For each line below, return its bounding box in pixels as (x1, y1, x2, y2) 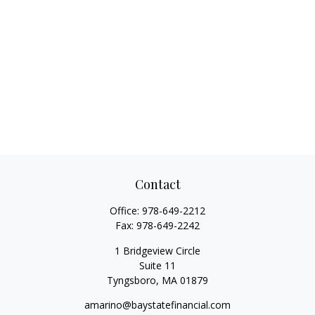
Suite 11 (139, 259, 176, 272)
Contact (134, 176, 181, 193)
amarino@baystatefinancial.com (84, 298, 231, 311)
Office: (110, 204, 142, 217)
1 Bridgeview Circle (115, 244, 200, 257)
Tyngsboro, (107, 274, 159, 287)
